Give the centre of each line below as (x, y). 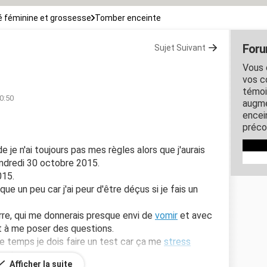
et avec (195, 215)
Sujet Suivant (180, 47)
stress (177, 241)
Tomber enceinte (128, 18)
